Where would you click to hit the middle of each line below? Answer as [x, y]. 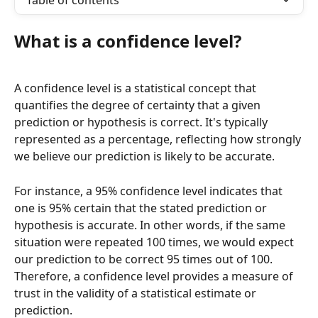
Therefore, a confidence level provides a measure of [155, 276]
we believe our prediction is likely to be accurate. [144, 157]
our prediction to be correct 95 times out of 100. [145, 259]
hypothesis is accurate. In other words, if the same [151, 225]
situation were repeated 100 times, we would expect [155, 242]
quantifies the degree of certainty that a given [139, 105]
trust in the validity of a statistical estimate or [137, 293]
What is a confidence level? [128, 41]
